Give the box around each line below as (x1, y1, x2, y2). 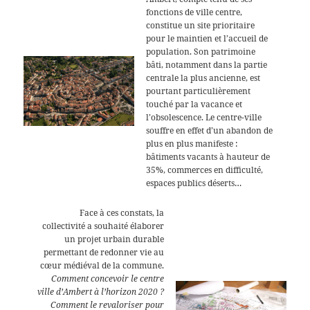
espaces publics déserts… (146, 176, 242, 189)
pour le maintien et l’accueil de (146, 32, 268, 44)
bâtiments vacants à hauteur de (146, 150, 271, 163)
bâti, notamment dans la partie (146, 58, 268, 71)
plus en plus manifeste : (146, 137, 238, 149)
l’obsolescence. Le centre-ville (146, 111, 262, 123)
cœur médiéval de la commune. (39, 259, 164, 271)
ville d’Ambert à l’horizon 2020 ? (37, 285, 164, 298)
